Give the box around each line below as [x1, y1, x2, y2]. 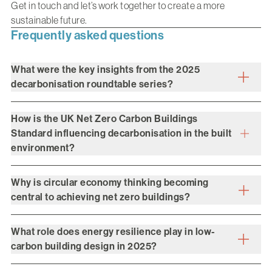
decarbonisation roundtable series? [11, 78, 173, 90]
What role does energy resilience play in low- [11, 226, 215, 238]
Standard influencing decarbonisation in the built [11, 127, 232, 140]
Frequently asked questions [11, 28, 164, 43]
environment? [11, 142, 75, 154]
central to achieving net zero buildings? [11, 191, 190, 203]
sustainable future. [11, 15, 87, 26]
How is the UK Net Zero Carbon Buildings [11, 113, 198, 125]
